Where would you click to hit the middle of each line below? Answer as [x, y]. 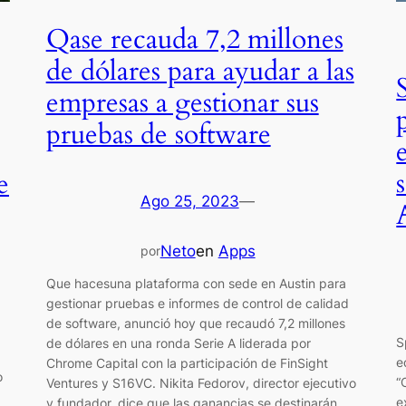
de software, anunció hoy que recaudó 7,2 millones [195, 324]
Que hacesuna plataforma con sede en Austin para [196, 284]
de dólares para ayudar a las [200, 72]
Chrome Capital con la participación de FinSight [187, 363]
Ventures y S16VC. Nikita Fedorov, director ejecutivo [201, 383]
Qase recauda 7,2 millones [194, 40]
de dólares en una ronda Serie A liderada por [178, 343]
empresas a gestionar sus [182, 104]
